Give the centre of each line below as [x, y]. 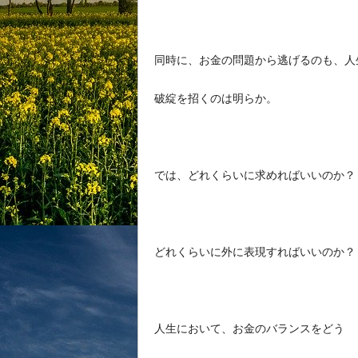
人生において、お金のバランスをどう [249, 328]
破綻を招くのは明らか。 [216, 98]
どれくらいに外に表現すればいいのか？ [255, 251]
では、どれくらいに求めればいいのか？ [255, 175]
